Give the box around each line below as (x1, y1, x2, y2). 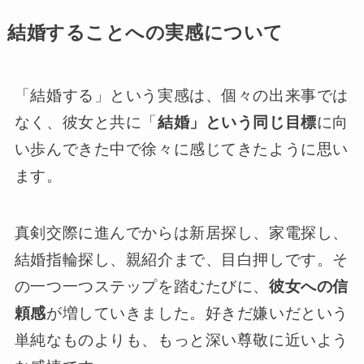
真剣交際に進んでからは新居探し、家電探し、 (14, 224, 349, 242)
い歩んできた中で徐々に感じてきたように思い (14, 140, 349, 158)
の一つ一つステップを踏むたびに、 (14, 278, 269, 296)
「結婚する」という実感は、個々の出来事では (14, 86, 349, 104)
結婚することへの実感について (6, 22, 284, 43)
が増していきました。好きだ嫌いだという (46, 305, 349, 323)
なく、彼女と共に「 (14, 113, 158, 131)
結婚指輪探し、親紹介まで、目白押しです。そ (14, 251, 349, 269)
